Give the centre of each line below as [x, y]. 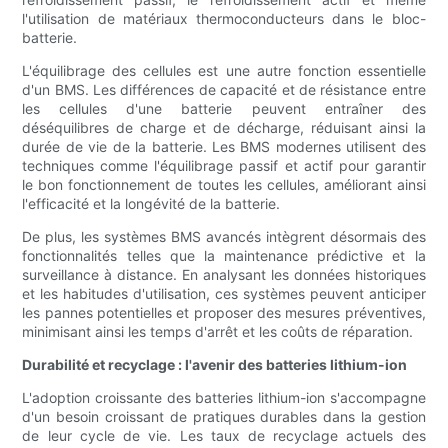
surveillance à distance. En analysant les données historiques [224, 275]
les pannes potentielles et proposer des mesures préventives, [224, 313]
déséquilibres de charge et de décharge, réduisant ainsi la [224, 128]
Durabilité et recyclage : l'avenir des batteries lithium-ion [215, 365]
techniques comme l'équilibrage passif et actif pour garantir [224, 166]
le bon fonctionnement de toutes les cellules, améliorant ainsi [224, 185]
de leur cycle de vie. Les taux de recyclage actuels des [224, 436]
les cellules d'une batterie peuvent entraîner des [224, 109]
